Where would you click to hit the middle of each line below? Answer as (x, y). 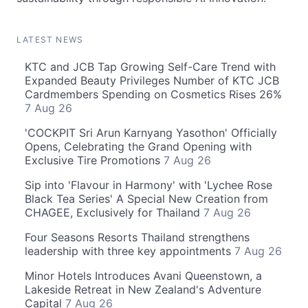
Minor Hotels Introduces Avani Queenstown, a (143, 275)
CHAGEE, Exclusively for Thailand (114, 212)
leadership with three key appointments (130, 251)
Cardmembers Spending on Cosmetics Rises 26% (153, 94)
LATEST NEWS (50, 39)
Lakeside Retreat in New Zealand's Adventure (143, 289)
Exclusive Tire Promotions (94, 160)
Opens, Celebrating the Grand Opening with (138, 146)
